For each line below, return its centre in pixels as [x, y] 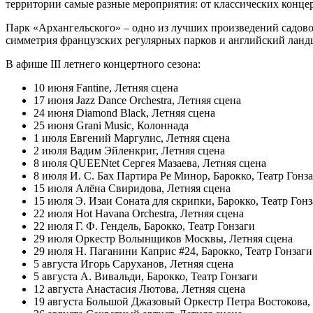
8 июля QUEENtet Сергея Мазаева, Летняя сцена [150, 163]
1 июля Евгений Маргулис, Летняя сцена [132, 138]
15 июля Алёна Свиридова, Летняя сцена [132, 188]
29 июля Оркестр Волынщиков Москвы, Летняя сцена [163, 238]
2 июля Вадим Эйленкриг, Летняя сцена [129, 150]
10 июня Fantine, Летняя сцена [106, 87]
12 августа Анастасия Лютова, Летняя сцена [139, 289]
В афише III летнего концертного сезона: [103, 64]
